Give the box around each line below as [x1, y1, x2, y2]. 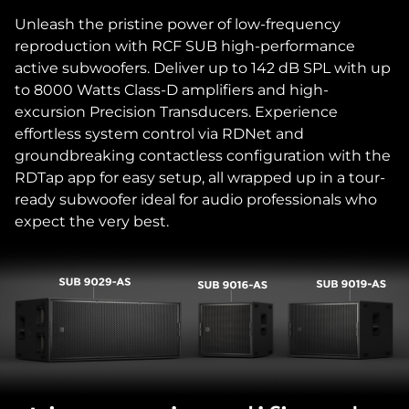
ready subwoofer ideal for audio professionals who [15, 191, 377, 208]
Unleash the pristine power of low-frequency [15, 16, 341, 33]
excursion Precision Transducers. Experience [15, 103, 338, 121]
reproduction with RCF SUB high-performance [15, 37, 355, 55]
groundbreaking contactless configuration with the [15, 147, 391, 164]
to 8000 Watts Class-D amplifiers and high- [15, 81, 329, 99]
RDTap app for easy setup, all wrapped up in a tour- [15, 169, 385, 186]
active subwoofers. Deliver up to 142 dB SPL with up [15, 59, 391, 77]
